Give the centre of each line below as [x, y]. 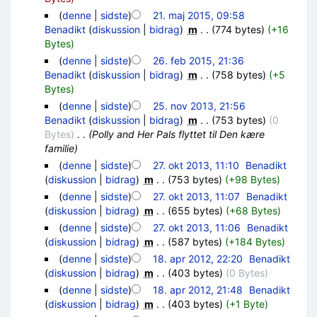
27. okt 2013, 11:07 [196, 197]
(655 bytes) [195, 211]
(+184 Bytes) [255, 242]
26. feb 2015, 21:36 [198, 61]
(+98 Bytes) [252, 180]
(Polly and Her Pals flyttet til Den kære [176, 134]
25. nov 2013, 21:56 [199, 106]
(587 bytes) [195, 242]
